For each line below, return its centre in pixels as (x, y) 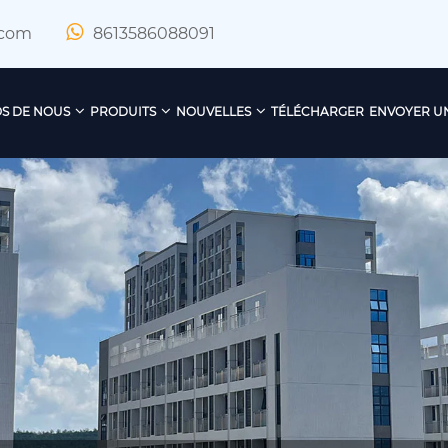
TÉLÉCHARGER (317, 111)
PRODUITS (122, 111)
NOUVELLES (213, 111)
